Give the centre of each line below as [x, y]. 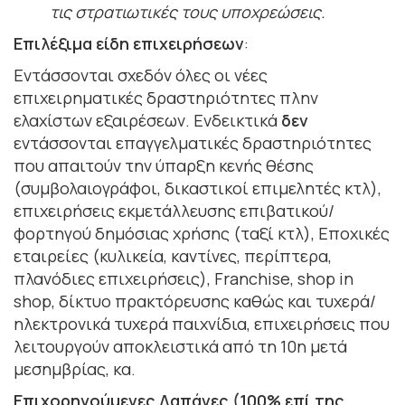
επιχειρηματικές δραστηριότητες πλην [166, 97]
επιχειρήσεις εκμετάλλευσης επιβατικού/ [174, 210]
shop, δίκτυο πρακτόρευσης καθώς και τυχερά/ [195, 301]
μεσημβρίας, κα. [75, 368]
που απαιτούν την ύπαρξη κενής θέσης [164, 165]
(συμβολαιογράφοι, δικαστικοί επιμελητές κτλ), [198, 188]
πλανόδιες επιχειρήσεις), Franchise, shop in [184, 278]
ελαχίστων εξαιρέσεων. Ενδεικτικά [147, 120]
